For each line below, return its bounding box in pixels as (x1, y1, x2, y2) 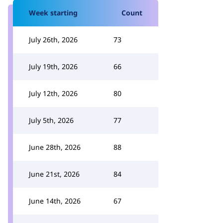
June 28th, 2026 (29, 142, 81, 152)
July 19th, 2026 (29, 62, 78, 71)
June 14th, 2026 (29, 196, 81, 206)
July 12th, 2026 (29, 89, 78, 98)
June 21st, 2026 (29, 169, 80, 179)
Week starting (29, 8, 78, 17)
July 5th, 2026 (29, 115, 74, 125)
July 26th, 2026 (29, 35, 78, 44)
